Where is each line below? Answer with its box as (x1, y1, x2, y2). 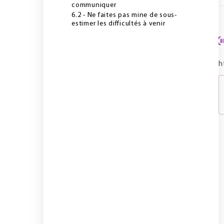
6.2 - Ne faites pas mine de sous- (71, 11, 177, 19)
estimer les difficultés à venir (71, 20, 165, 27)
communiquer (71, 1, 116, 9)
